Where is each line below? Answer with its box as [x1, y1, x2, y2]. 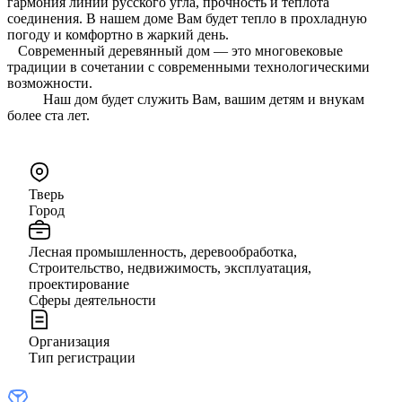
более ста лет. [7, 107, 90, 123]
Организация [29, 333, 109, 349]
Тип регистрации [29, 349, 135, 365]
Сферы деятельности [29, 292, 156, 308]
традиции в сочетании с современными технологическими [7, 58, 370, 74]
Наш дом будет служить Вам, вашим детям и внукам [7, 91, 364, 107]
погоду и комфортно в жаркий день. [7, 26, 229, 42]
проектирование [29, 275, 129, 292]
